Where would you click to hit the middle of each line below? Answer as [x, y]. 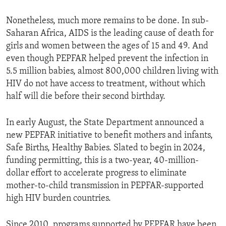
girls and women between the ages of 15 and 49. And [107, 46]
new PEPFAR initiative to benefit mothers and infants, [109, 136]
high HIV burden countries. [59, 199]
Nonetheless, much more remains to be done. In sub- [107, 21]
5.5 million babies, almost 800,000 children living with [112, 72]
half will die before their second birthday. [86, 97]
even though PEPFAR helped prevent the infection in [107, 59]
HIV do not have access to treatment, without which [106, 84]
